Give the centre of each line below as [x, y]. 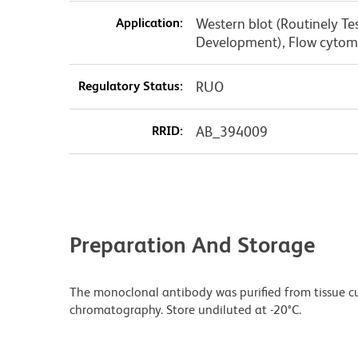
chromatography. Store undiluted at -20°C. [185, 309]
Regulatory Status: [130, 86]
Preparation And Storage [192, 244]
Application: [149, 22]
